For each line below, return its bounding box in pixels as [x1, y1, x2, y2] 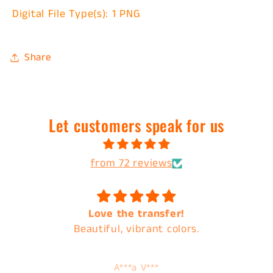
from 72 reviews [90, 155, 172, 172]
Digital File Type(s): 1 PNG [12, 6, 141, 23]
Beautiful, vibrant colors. [61, 221, 187, 238]
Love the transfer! [76, 206, 172, 222]
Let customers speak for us [48, 113, 225, 138]
